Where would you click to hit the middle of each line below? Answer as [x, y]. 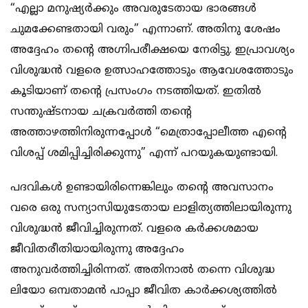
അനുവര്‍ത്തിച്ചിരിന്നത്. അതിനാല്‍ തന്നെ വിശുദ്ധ [143, 270]
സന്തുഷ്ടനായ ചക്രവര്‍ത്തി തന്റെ [101, 112]
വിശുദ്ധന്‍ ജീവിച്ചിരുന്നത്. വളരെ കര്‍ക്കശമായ [134, 229]
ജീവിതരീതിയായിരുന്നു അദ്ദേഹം [97, 249]
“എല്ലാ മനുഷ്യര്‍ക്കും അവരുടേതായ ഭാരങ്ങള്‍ [133, 9]
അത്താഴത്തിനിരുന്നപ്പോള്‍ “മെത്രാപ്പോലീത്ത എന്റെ [148, 132]
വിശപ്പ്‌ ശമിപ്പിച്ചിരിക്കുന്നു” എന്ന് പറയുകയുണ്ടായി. [144, 153]
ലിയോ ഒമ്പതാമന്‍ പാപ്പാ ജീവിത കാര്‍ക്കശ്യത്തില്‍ [144, 290]
